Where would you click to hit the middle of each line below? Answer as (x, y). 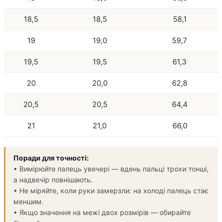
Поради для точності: (51, 158)
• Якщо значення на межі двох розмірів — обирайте (102, 212)
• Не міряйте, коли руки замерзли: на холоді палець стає (111, 190)
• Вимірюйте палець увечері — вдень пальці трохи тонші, (111, 168)
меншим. (28, 201)
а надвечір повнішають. (53, 179)
